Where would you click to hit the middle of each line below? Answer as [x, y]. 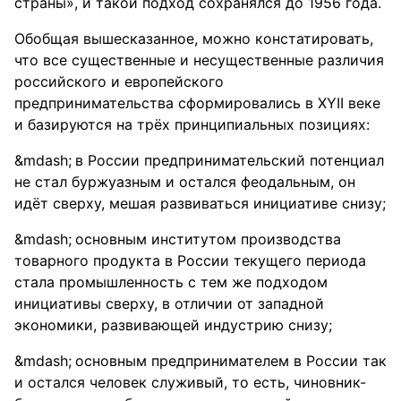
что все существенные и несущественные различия [199, 60]
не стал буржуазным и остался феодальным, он [185, 182]
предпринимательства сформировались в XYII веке [197, 103]
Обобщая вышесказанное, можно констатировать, [194, 38]
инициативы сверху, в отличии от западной [169, 303]
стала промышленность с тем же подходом [171, 282]
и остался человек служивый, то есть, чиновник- [190, 382]
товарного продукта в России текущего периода [190, 260]
